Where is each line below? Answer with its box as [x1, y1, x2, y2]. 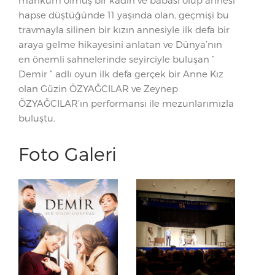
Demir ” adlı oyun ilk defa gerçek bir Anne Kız [18, 68, 223, 79]
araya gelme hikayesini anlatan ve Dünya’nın [18, 39, 222, 50]
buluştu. [18, 112, 55, 123]
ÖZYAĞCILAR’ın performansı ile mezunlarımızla [18, 98, 234, 109]
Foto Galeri [18, 142, 117, 165]
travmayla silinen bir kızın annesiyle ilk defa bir [18, 24, 230, 35]
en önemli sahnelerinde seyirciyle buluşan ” [18, 53, 215, 64]
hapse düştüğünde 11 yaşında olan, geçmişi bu [18, 9, 229, 20]
